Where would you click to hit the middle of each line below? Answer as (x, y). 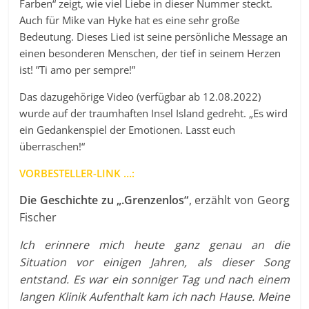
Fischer (38, 218)
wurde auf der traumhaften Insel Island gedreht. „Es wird (154, 113)
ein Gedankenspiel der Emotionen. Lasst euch (128, 130)
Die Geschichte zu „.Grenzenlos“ (104, 200)
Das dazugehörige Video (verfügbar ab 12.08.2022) (140, 97)
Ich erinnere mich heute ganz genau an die (154, 245)
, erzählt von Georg (239, 200)
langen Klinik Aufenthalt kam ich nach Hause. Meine (154, 297)
